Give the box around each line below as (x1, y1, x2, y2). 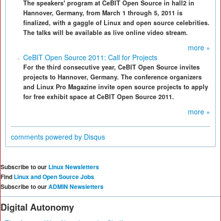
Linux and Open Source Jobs (14, 172, 94, 181)
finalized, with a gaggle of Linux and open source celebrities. (23, 18, 210, 27)
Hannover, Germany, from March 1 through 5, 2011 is (23, 8, 183, 17)
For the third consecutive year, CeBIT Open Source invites (23, 63, 200, 72)
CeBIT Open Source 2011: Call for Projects (23, 52, 157, 62)
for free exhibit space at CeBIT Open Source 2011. (23, 92, 174, 101)
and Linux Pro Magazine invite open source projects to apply (23, 82, 208, 91)
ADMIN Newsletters (48, 182, 104, 191)
